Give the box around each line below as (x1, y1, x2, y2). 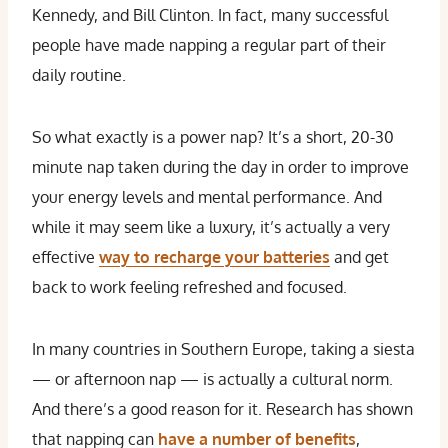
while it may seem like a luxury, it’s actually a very (32, 217, 390, 237)
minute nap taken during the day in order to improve (32, 157, 409, 177)
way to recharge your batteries (99, 247, 330, 267)
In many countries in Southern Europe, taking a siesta (32, 339, 415, 359)
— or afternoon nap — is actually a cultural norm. (32, 369, 393, 389)
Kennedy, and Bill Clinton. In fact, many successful (32, 5, 388, 25)
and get (330, 247, 389, 267)
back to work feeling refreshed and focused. (32, 277, 347, 297)
